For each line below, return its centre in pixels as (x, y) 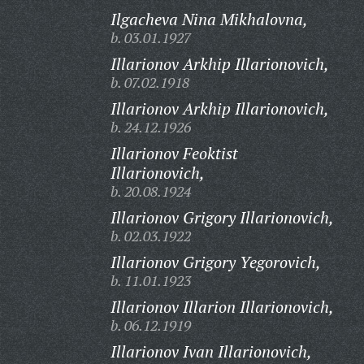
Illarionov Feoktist (174, 153)
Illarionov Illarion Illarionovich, (222, 307)
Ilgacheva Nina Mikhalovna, (209, 19)
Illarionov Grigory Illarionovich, (222, 217)
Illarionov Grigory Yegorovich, (215, 262)
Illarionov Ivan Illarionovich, (211, 351)
